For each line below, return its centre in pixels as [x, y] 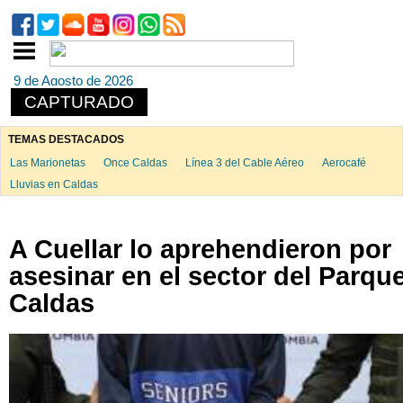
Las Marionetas [47, 163]
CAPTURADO [79, 102]
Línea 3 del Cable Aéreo [244, 163]
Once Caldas [135, 163]
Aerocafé [344, 163]
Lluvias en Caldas [54, 184]
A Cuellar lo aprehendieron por [200, 249]
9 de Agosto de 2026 [73, 81]
